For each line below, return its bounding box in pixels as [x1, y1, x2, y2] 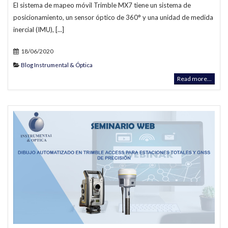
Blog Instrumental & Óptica [20, 61, 93, 68]
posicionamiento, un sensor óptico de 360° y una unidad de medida [13, 13, 213, 21]
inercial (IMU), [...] [13, 25, 64, 34]
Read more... [177, 74, 212, 82]
